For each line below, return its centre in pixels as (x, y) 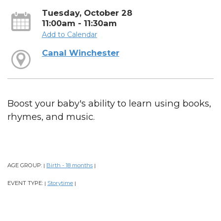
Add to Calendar (69, 34)
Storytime (60, 183)
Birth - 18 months (70, 166)
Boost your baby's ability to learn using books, (109, 104)
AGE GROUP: (25, 166)
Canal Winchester (80, 53)
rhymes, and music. (51, 117)
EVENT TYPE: (26, 183)
